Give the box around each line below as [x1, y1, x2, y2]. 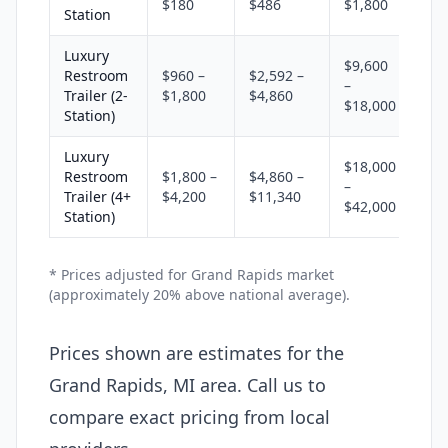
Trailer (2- [64, 85, 128, 105]
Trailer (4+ [64, 186, 131, 206]
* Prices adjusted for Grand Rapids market [49, 264, 334, 284]
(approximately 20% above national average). [49, 284, 350, 304]
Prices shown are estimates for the [49, 340, 344, 365]
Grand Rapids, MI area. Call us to [49, 372, 326, 397]
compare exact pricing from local [49, 404, 330, 429]
